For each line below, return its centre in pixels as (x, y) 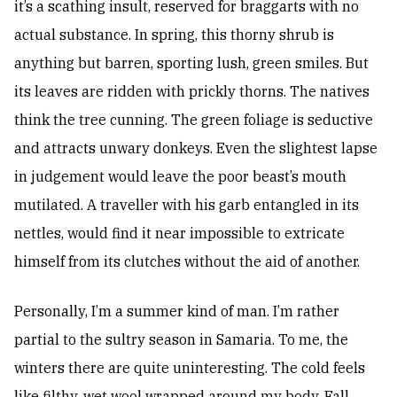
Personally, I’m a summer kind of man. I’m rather (177, 311)
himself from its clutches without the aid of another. (187, 262)
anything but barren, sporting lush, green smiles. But (191, 63)
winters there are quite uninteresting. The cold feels (190, 368)
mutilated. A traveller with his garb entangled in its (187, 205)
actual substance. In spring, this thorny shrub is (174, 35)
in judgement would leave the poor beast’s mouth (180, 177)
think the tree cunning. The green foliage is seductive (194, 120)
